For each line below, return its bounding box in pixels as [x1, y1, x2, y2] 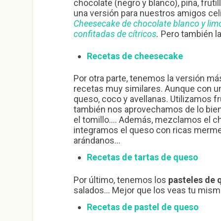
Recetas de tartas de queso [86, 152, 198, 163]
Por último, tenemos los [73, 175, 168, 185]
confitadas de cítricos [73, 28, 156, 39]
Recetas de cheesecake [86, 50, 183, 61]
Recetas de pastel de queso [86, 202, 199, 213]
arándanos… [73, 135, 120, 146]
